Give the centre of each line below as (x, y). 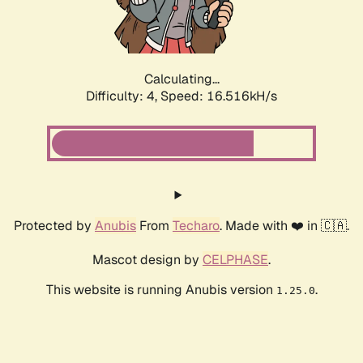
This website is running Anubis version (161, 290)
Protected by (54, 226)
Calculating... (181, 79)
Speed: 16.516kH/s (219, 96)
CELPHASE (235, 260)
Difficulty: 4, (123, 96)
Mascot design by (147, 260)
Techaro (196, 226)
